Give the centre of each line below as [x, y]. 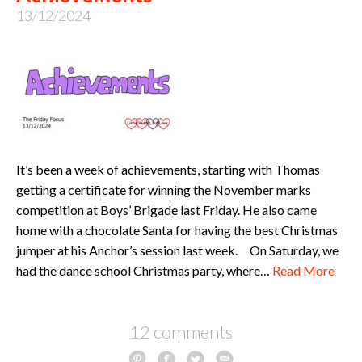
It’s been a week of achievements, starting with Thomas [168, 169]
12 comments [181, 331]
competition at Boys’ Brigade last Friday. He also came [166, 209]
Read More [303, 270]
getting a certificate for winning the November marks [164, 189]
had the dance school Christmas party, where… [144, 270]
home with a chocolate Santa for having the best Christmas [177, 229]
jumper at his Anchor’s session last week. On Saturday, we [177, 250]
